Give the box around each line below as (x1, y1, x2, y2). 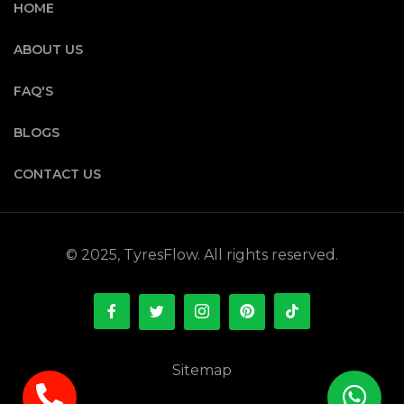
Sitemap (172, 361, 232, 379)
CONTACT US (14, 166, 101, 183)
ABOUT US (14, 41, 83, 59)
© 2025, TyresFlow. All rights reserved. (66, 246, 338, 264)
